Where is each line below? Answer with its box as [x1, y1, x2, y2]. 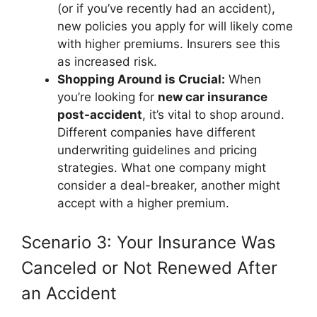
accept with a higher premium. [57, 195, 229, 210]
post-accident [57, 107, 142, 122]
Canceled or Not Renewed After [21, 258, 277, 278]
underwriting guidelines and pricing [57, 142, 257, 157]
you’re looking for [57, 89, 158, 104]
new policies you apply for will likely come [57, 18, 293, 33]
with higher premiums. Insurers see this [57, 36, 280, 51]
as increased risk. [57, 54, 157, 69]
